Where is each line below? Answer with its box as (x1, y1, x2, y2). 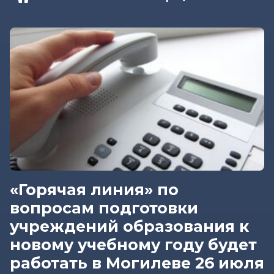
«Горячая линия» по (10, 180, 179, 199)
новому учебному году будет (10, 235, 257, 254)
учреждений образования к (10, 217, 249, 235)
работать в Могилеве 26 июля (10, 253, 264, 272)
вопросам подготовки (10, 198, 198, 217)
